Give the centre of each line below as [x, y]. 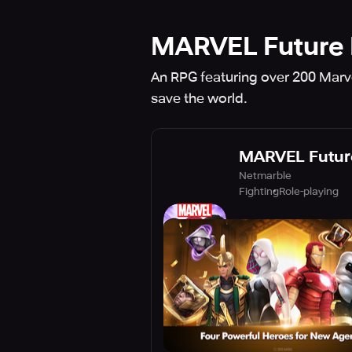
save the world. [199, 98]
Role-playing [309, 191]
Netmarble [265, 175]
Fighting [259, 191]
